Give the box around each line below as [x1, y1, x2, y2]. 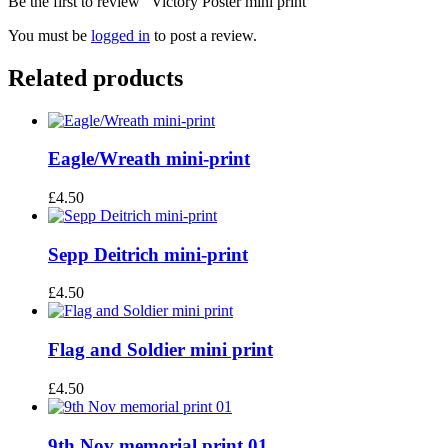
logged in [91, 26, 150, 44]
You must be [8, 26, 91, 44]
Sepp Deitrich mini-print [48, 243, 248, 265]
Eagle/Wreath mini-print [48, 148, 250, 170]
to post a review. [150, 26, 257, 44]
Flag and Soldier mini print [48, 339, 273, 361]
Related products [8, 64, 183, 91]
